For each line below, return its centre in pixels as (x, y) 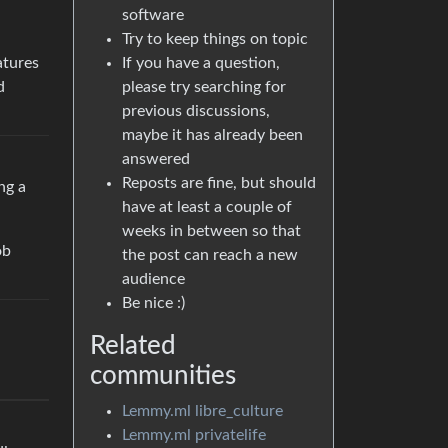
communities (163, 376)
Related (133, 346)
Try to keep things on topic (215, 39)
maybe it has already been (212, 135)
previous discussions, (196, 111)
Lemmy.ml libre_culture (202, 411)
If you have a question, (201, 63)
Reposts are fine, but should (219, 183)
